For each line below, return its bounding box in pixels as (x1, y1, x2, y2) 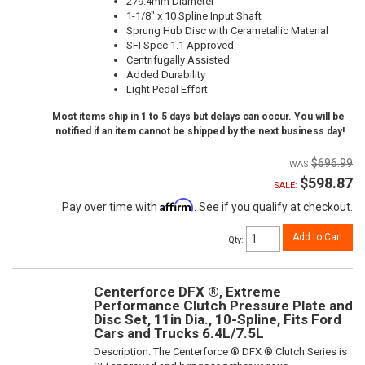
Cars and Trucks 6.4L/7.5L (94, 324, 264, 341)
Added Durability (126, 68, 205, 81)
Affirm (160, 197, 194, 212)
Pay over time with (62, 200, 160, 213)
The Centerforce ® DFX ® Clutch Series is (153, 345, 347, 358)
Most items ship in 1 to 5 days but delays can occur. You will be (52, 110, 345, 122)
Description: (94, 345, 153, 358)
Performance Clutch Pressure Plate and (94, 297, 353, 314)
